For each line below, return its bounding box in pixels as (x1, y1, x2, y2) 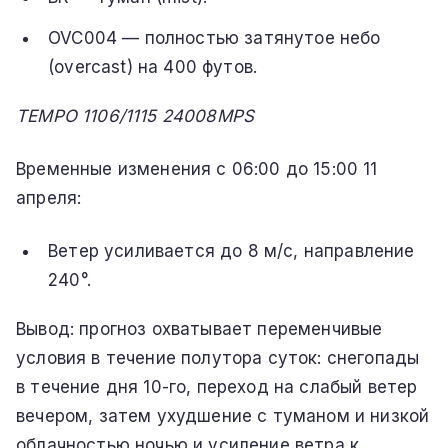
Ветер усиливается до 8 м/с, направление (48, 240, 415, 261)
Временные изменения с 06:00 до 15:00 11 (16, 158, 378, 179)
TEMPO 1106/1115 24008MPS (16, 105, 255, 126)
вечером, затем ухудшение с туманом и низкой (16, 405, 430, 426)
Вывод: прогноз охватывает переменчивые (16, 318, 383, 339)
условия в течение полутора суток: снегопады (16, 347, 420, 368)
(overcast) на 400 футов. (48, 56, 258, 77)
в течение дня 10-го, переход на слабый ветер (16, 376, 418, 397)
